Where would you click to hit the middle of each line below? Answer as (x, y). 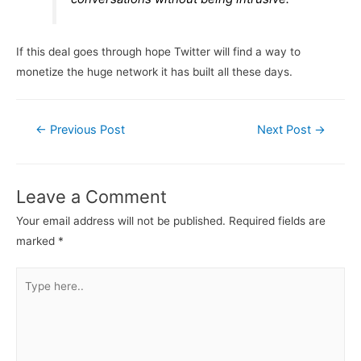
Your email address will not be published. (121, 220)
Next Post (286, 130)
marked (37, 241)
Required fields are (277, 220)
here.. (30, 297)
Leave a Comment (91, 196)
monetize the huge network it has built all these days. (154, 72)
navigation (42, 145)
